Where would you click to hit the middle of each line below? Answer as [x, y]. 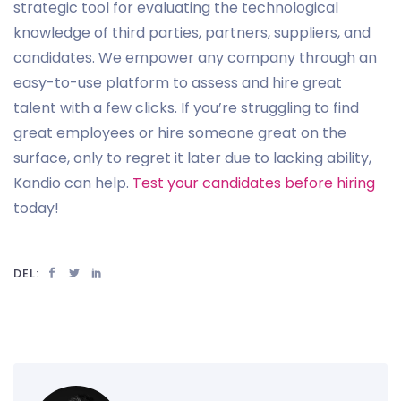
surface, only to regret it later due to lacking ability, [192, 158]
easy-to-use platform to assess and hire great [178, 82]
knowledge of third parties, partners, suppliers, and [192, 32]
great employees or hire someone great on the [180, 132]
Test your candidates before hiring [254, 183]
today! [36, 208]
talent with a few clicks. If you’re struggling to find [186, 107]
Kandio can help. [73, 183]
